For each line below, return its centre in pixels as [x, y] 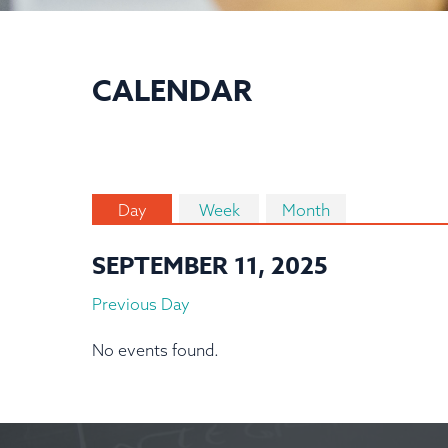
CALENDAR [172, 89]
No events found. [155, 349]
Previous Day [141, 303]
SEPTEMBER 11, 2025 [210, 266]
